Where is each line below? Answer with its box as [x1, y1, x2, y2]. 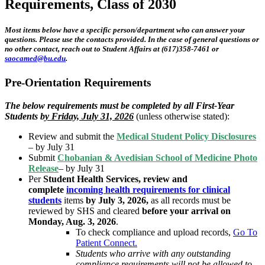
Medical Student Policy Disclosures [117, 131, 256, 142]
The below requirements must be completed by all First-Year [5, 101, 234, 111]
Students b [5, 111, 45, 122]
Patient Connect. [76, 238, 137, 248]
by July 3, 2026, [86, 195, 151, 206]
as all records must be [151, 195, 231, 206]
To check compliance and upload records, [76, 227, 233, 238]
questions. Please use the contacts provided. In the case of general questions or [5, 35, 259, 44]
